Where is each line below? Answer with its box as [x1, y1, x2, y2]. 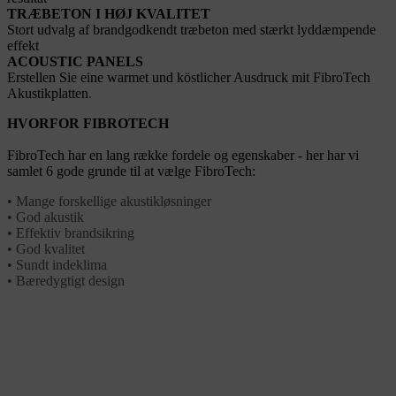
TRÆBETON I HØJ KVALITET [7, 6, 214, 22]
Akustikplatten [7, 86, 88, 102]
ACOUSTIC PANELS [7, 54, 143, 70]
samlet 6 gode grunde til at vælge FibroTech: [7, 164, 255, 179]
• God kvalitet [7, 241, 85, 257]
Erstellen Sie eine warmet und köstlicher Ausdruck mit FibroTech [7, 70, 370, 86]
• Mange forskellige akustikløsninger [7, 194, 211, 209]
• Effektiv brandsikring [7, 225, 134, 241]
